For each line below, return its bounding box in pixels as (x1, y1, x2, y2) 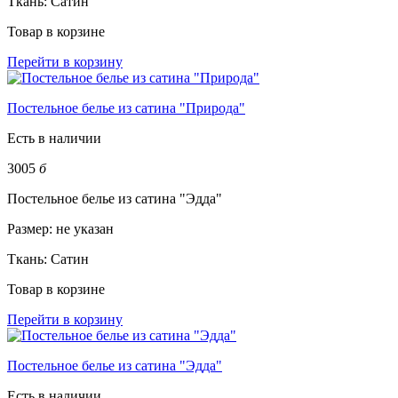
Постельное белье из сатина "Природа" (7, 100, 245, 116)
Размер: (7, 221, 56, 237)
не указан (56, 221, 114, 237)
